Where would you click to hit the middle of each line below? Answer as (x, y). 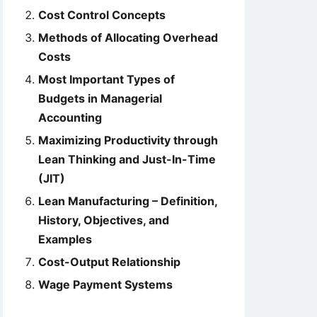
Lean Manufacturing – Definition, (128, 201)
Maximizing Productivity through (128, 140)
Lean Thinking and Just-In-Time (127, 159)
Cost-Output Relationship (109, 262)
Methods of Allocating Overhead (128, 38)
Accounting (70, 117)
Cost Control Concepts (102, 15)
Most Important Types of (106, 79)
